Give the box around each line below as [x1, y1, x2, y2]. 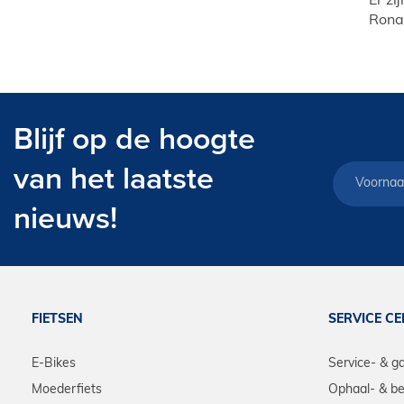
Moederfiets [32, 383, 102, 398]
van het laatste [14, 161, 214, 198]
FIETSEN [32, 313, 83, 327]
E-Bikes [32, 357, 76, 372]
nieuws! [14, 200, 117, 238]
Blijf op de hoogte [14, 121, 255, 159]
